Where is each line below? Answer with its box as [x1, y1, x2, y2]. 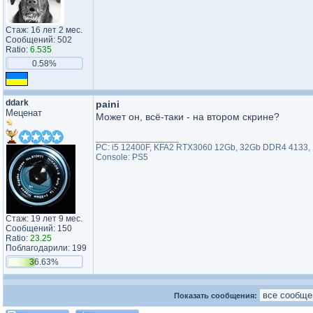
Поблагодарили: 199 [6, 243, 87, 253]
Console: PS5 [96, 152, 148, 162]
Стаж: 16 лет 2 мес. [6, 25, 82, 35]
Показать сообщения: [174, 291, 259, 300]
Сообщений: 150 [6, 224, 72, 233]
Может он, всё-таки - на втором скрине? [96, 111, 279, 122]
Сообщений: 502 [6, 35, 72, 45]
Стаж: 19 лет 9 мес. [6, 214, 82, 224]
